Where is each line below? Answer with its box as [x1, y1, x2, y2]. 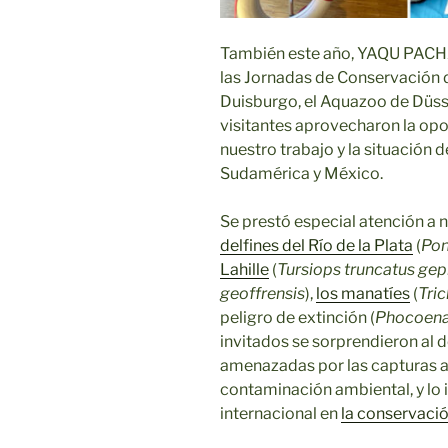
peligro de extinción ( [220, 307, 375, 327]
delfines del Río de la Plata [220, 235, 413, 255]
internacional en [220, 403, 341, 423]
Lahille [220, 259, 269, 279]
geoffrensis [220, 283, 305, 303]
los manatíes [316, 283, 410, 303]
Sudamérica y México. [220, 163, 383, 183]
